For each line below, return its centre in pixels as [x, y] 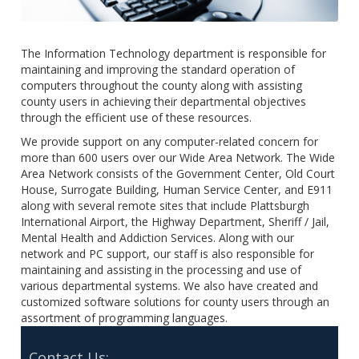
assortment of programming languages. [125, 318]
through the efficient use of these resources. [137, 118]
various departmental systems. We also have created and [170, 286]
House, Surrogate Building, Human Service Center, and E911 [177, 190]
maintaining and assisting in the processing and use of [161, 270]
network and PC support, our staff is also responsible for [168, 254]
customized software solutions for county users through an [175, 302]
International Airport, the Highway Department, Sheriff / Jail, [175, 222]
